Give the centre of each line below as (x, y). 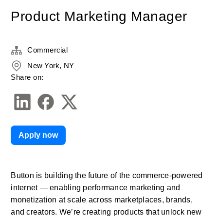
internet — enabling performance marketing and (96, 188)
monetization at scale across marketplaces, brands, (102, 200)
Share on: (27, 77)
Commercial (47, 50)
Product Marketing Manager (99, 16)
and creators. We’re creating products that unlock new (106, 212)
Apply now (38, 135)
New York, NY (51, 65)
